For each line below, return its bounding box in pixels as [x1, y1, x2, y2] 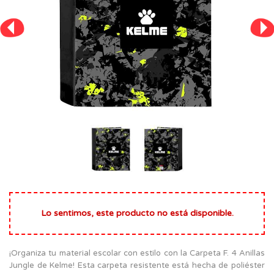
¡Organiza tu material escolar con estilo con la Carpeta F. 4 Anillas [9, 248, 265, 258]
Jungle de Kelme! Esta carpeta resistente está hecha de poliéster [9, 260, 265, 270]
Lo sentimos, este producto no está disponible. [40, 207, 234, 218]
